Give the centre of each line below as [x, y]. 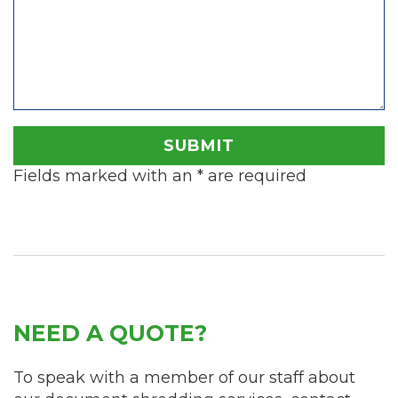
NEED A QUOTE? [110, 333]
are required [255, 175]
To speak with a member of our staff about [184, 377]
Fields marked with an [105, 175]
